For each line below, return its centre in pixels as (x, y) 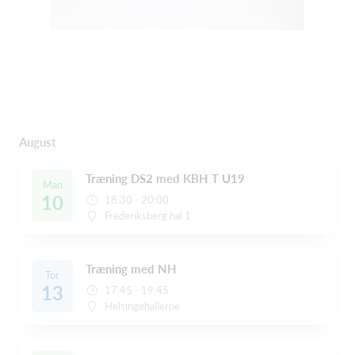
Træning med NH (131, 269)
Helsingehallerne (143, 306)
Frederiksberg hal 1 (148, 216)
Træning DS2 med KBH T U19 (165, 178)
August (38, 142)
